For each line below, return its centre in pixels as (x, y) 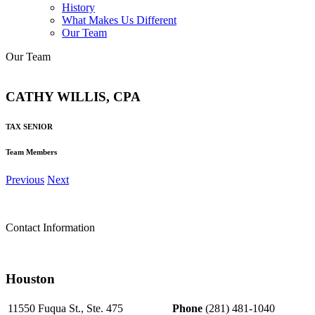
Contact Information (50, 228)
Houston (30, 279)
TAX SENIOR (29, 126)
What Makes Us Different (119, 20)
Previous (25, 180)
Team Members (31, 152)
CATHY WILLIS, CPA (73, 96)
